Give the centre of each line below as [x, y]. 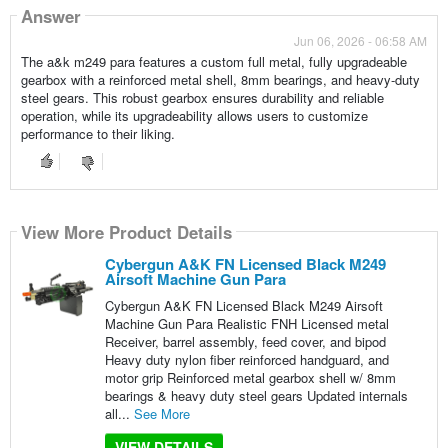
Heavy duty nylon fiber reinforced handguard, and [246, 360]
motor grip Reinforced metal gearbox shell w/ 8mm [250, 378]
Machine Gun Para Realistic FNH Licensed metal [246, 324]
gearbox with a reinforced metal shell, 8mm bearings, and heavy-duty [220, 80]
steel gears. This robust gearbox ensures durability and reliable [202, 98]
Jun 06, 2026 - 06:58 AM [361, 41]
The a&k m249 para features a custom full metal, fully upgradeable [213, 62]
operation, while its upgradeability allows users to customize [194, 116]
